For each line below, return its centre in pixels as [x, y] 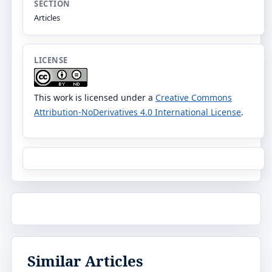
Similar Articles [85, 260]
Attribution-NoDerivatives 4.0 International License [138, 112]
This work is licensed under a [95, 97]
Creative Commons [194, 97]
